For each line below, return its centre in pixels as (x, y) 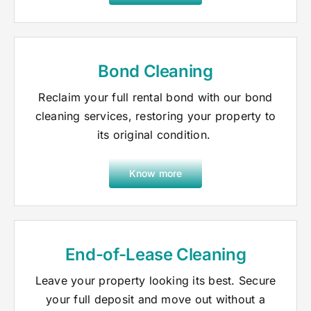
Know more (155, 174)
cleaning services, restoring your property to (155, 116)
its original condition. (155, 135)
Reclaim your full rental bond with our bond (155, 98)
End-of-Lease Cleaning (155, 255)
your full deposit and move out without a (155, 300)
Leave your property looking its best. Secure (155, 281)
